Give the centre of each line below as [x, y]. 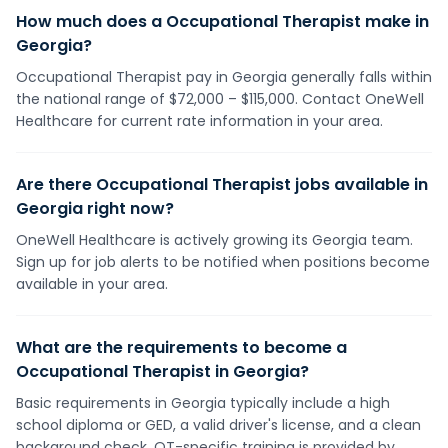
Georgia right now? [95, 208]
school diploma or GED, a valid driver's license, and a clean [218, 425]
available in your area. [92, 284]
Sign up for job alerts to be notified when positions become [223, 262]
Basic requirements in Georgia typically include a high [203, 403]
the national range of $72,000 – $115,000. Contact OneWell [220, 99]
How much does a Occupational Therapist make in [222, 21]
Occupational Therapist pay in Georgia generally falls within [224, 77]
